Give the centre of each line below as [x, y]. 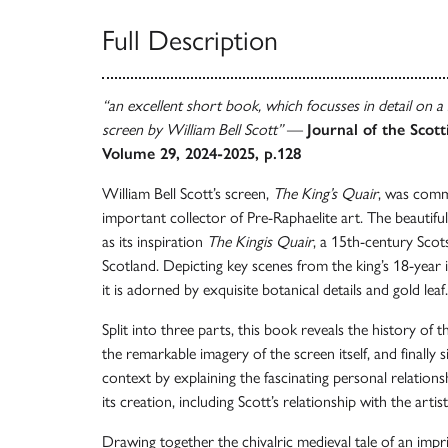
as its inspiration [154, 241]
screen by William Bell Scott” [192, 129]
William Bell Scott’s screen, [187, 193]
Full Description [190, 39]
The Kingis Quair [260, 241]
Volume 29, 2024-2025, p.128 [201, 153]
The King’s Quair [325, 193]
